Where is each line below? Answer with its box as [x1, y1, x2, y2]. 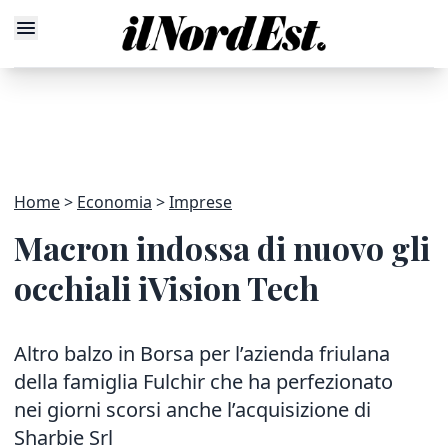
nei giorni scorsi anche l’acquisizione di [14, 396, 371, 423]
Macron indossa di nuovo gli [14, 226, 430, 269]
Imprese [169, 191, 232, 213]
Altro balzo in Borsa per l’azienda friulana [14, 340, 390, 367]
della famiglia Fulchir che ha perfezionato [14, 368, 393, 395]
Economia [77, 191, 152, 213]
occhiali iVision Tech [14, 266, 319, 309]
